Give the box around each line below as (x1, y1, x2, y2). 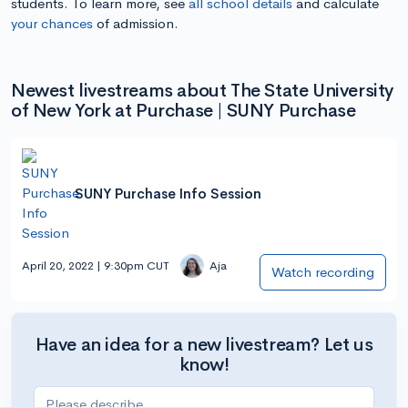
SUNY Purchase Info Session (75, 185, 261, 203)
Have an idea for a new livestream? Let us (35, 332, 373, 356)
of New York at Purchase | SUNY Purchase (11, 98, 356, 122)
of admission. (93, 14, 178, 32)
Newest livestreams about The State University (11, 78, 394, 102)
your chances (11, 14, 93, 32)
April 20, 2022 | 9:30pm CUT (22, 258, 169, 273)
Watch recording (271, 262, 374, 280)
